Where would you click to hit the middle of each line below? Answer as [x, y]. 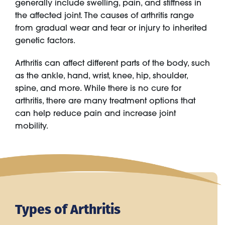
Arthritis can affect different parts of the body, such [113, 63]
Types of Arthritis [68, 208]
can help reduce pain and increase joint [95, 113]
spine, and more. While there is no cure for [98, 88]
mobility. [32, 126]
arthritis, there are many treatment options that [105, 101]
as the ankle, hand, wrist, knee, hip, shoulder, [101, 76]
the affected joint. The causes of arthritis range [104, 15]
